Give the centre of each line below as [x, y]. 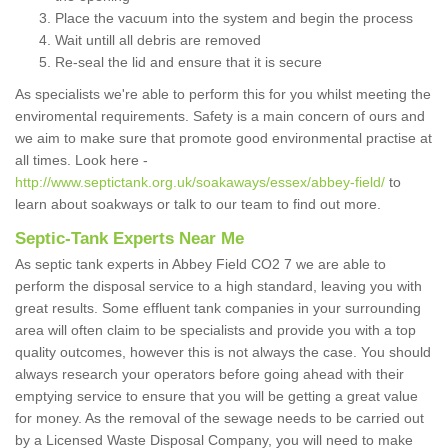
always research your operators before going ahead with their [209, 374]
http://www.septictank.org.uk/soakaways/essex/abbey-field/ [200, 182]
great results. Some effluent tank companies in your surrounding [218, 308]
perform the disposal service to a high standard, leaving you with [218, 286]
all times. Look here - [81, 160]
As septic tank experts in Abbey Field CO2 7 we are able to [200, 264]
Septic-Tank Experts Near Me [129, 239]
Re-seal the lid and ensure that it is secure [188, 62]
